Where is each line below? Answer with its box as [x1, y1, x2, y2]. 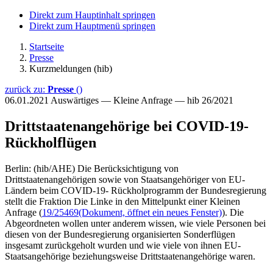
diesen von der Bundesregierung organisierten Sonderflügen [5, 229, 235, 239]
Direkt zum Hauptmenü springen [29, 21, 155, 31]
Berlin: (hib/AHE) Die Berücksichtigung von [5, 163, 179, 174]
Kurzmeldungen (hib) [29, 63, 112, 74]
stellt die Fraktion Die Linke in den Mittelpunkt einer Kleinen [5, 196, 240, 207]
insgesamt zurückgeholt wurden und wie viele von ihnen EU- [5, 239, 241, 250]
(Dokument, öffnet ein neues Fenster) [79, 207, 222, 218]
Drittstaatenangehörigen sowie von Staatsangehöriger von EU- [5, 174, 245, 185]
